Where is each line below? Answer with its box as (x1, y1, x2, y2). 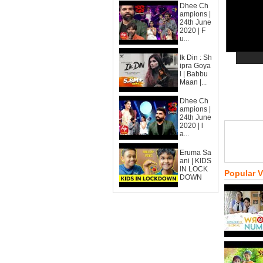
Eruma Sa (180, 149, 211, 157)
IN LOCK (180, 165, 208, 173)
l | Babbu (180, 70, 208, 78)
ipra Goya (180, 62, 211, 70)
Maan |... (180, 78, 207, 86)
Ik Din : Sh (180, 53, 212, 62)
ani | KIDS (180, 157, 211, 165)
